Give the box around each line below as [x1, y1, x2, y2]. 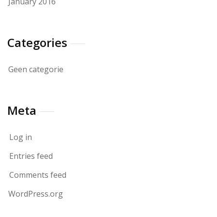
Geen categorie [8, 64, 63, 75]
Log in [9, 132, 32, 142]
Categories [7, 34, 67, 50]
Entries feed [9, 151, 53, 161]
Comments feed [9, 170, 66, 180]
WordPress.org [8, 188, 63, 199]
